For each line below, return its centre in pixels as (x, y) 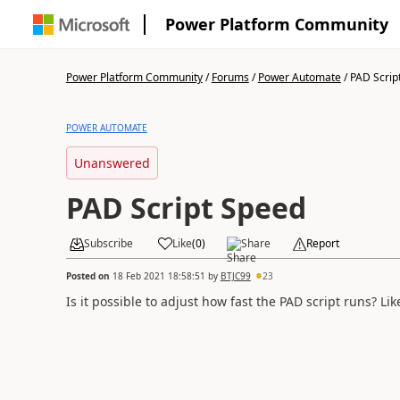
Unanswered (112, 163)
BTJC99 (235, 275)
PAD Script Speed (186, 208)
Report (322, 243)
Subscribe (108, 243)
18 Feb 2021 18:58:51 (158, 275)
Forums (230, 77)
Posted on (89, 275)
